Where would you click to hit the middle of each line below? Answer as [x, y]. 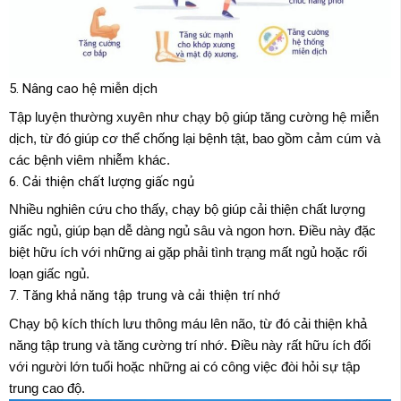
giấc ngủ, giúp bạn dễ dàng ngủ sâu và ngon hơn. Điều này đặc [192, 231]
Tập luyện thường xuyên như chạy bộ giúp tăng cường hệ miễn [194, 116]
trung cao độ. [47, 388]
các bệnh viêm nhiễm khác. [90, 159]
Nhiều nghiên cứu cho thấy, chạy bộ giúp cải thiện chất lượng [187, 209]
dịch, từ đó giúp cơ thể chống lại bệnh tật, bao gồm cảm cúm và [195, 138]
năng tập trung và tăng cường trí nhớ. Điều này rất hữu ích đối [190, 345]
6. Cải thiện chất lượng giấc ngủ [102, 181]
